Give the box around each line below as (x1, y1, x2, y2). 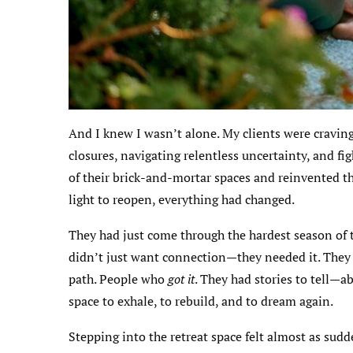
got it (168, 270, 195, 288)
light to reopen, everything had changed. (69, 191, 295, 209)
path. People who (69, 270, 168, 288)
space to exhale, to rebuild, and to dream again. (69, 292, 333, 310)
